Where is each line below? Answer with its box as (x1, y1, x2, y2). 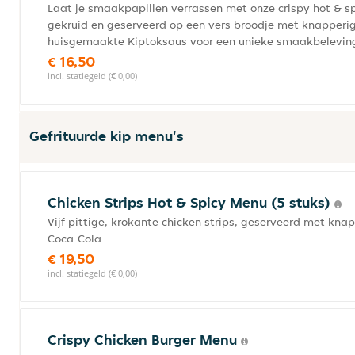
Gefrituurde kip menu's (29, 127, 184, 145)
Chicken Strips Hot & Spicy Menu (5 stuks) (48, 193, 334, 212)
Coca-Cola (48, 231, 101, 246)
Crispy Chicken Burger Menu (48, 330, 241, 349)
